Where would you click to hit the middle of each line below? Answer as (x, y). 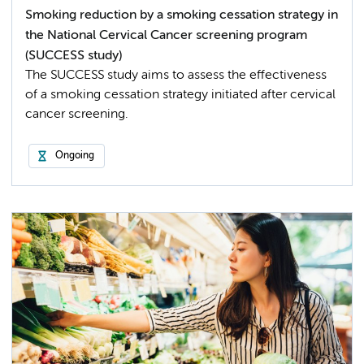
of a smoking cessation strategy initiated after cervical (180, 95)
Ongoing (75, 156)
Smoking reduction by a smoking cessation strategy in (182, 15)
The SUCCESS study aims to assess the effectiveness (176, 75)
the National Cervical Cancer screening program (166, 35)
